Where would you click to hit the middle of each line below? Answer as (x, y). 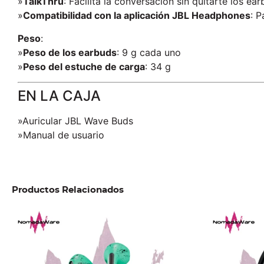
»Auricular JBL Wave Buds (75, 121)
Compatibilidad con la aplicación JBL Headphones (137, 16)
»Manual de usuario (61, 135)
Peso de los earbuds (70, 52)
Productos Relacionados (68, 190)
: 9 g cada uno (149, 52)
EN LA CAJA (59, 96)
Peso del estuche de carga (84, 66)
